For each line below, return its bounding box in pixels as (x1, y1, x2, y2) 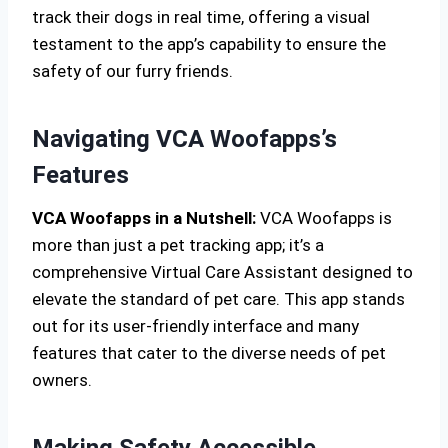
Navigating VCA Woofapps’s (32, 125, 337, 153)
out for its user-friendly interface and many (32, 316, 359, 336)
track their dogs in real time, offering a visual (32, 7, 370, 27)
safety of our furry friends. (32, 61, 233, 81)
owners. (32, 370, 92, 390)
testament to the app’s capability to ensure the (32, 34, 386, 54)
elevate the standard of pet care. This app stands (32, 289, 405, 309)
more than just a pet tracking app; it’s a (32, 235, 324, 255)
